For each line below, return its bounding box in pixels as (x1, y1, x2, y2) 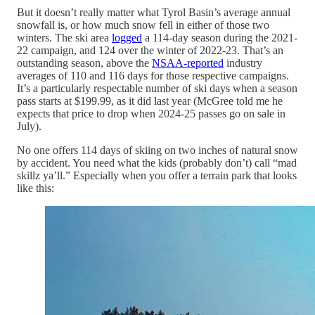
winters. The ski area (17, 32, 112, 44)
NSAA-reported (152, 57, 224, 70)
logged (112, 32, 142, 44)
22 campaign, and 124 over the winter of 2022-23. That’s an (17, 44, 283, 57)
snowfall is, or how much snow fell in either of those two (17, 19, 269, 32)
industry (224, 57, 262, 70)
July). (17, 120, 41, 133)
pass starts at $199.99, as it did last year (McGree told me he (17, 95, 283, 108)
